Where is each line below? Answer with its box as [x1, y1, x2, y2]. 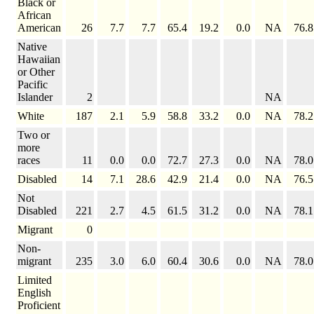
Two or [18, 129, 50, 142]
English [18, 287, 51, 299]
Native [18, 41, 47, 53]
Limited [18, 274, 52, 287]
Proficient [18, 299, 60, 312]
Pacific [18, 78, 48, 91]
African [18, 9, 51, 22]
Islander [18, 91, 53, 104]
